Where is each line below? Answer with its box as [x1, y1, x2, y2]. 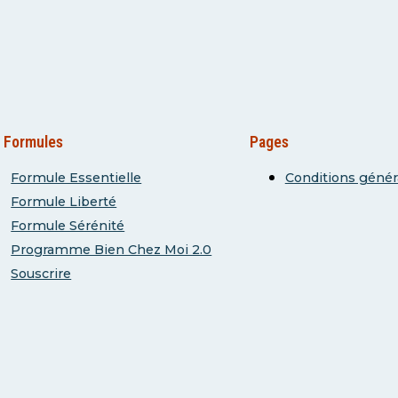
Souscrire [11, 265, 72, 282]
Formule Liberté [11, 193, 117, 210]
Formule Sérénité [11, 217, 125, 234]
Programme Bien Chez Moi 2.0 [11, 241, 212, 258]
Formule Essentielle [11, 169, 142, 186]
